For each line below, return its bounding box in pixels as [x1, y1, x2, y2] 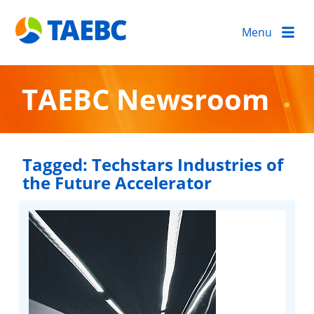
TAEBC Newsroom [22, 79, 270, 118]
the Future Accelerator [22, 171, 212, 195]
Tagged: [22, 153, 92, 177]
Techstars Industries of [92, 153, 283, 177]
